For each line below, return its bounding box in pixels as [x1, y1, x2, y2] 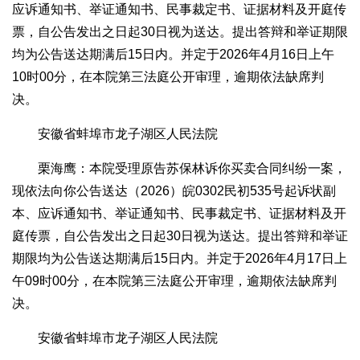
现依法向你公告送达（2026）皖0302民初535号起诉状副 [12, 184, 336, 198]
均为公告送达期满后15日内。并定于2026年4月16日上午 [12, 47, 334, 62]
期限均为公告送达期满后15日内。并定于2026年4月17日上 [12, 252, 347, 266]
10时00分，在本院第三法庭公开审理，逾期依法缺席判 [12, 70, 324, 84]
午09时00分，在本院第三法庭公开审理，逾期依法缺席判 [12, 274, 337, 288]
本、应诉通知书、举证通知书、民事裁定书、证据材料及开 [12, 207, 346, 221]
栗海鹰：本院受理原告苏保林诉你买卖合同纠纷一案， [38, 162, 346, 176]
